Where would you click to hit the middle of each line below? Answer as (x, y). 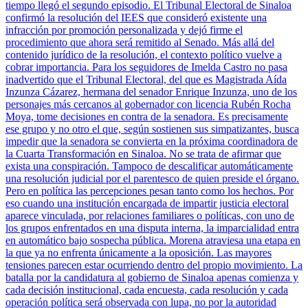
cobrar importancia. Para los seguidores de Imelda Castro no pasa (146, 67)
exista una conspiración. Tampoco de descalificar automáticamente (149, 166)
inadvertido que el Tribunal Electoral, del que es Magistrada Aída (146, 80)
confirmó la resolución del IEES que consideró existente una (136, 18)
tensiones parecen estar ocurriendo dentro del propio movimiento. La (154, 265)
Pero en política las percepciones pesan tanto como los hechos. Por (150, 191)
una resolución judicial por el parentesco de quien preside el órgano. (152, 179)
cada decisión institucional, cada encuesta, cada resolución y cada (147, 290)
